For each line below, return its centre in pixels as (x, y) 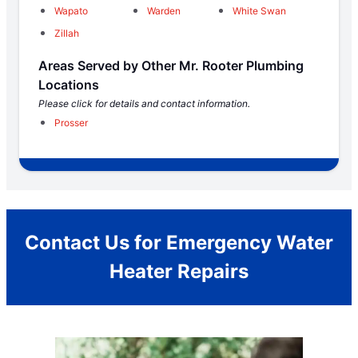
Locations (69, 84)
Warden (164, 10)
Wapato (71, 10)
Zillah (67, 33)
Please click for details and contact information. (144, 103)
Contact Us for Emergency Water (179, 242)
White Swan (259, 10)
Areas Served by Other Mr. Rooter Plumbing (171, 65)
